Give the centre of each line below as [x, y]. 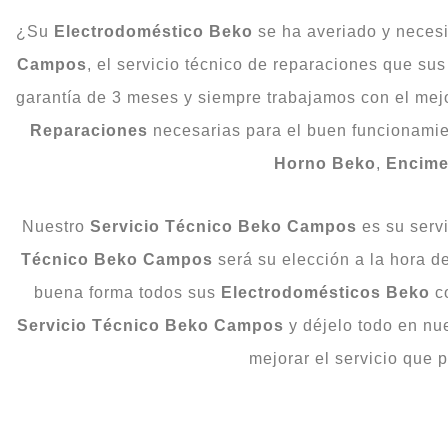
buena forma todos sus [127, 292]
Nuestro [55, 226]
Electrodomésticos [300, 292]
